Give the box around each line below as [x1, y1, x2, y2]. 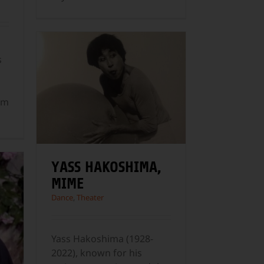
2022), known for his [51, 246, 142, 259]
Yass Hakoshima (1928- [51, 232, 153, 245]
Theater [77, 192, 104, 203]
